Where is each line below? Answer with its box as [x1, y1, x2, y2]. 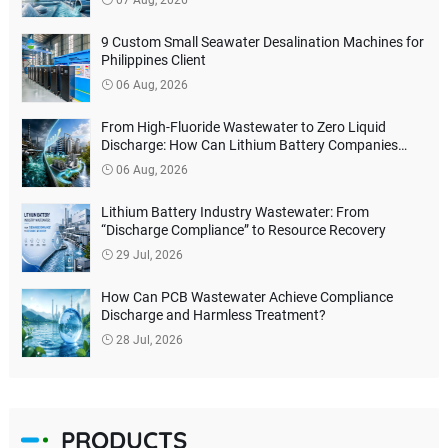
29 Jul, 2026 [112, 247, 183, 262]
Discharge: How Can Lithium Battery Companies [100, 136, 398, 153]
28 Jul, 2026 [112, 332, 183, 347]
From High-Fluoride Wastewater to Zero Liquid [100, 118, 386, 135]
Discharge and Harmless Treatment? [100, 306, 326, 323]
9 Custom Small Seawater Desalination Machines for [100, 33, 424, 50]
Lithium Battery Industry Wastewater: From [100, 203, 369, 220]
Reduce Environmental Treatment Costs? [100, 154, 353, 171]
